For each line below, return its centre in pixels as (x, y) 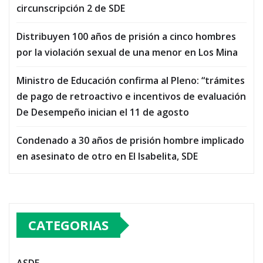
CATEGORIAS (68, 225)
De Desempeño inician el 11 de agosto (103, 112)
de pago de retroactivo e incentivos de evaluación (131, 97)
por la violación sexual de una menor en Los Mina (127, 53)
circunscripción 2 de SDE (71, 9)
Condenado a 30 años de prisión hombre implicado (130, 141)
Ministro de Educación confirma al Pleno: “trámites (131, 81)
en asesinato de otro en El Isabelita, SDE (107, 156)
